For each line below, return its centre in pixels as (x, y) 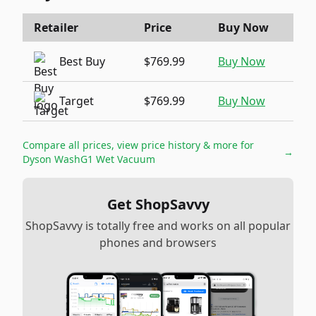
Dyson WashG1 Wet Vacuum (89, 159)
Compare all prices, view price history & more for (138, 145)
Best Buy (82, 61)
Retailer (56, 28)
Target (77, 101)
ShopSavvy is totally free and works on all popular (158, 226)
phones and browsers (158, 243)
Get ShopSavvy (158, 204)
